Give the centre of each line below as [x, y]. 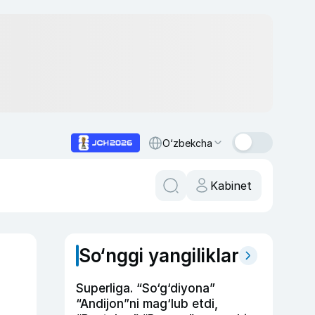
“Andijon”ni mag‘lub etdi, [147, 304]
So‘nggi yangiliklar [159, 256]
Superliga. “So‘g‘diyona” [146, 288]
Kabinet [231, 186]
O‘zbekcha [187, 143]
